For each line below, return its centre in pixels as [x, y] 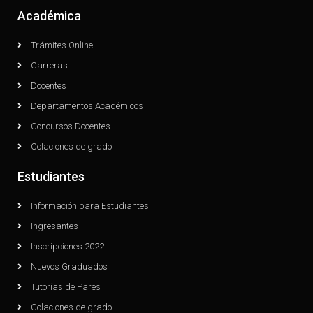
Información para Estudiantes [89, 205]
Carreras [49, 65]
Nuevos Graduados [69, 266]
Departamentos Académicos [87, 105]
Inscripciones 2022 [67, 246]
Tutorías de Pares [65, 286]
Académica [49, 15]
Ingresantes [54, 226]
